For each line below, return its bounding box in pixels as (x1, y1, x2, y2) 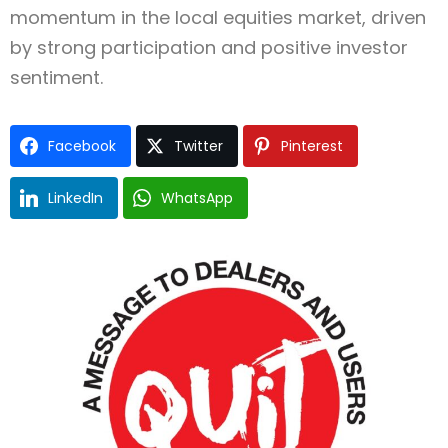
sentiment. (10, 65, 103, 91)
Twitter (174, 136, 223, 157)
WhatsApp (161, 188, 233, 209)
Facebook (48, 136, 116, 157)
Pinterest (281, 136, 343, 157)
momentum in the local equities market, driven (10, 5, 426, 31)
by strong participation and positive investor (10, 35, 408, 61)
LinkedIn (48, 188, 103, 209)
